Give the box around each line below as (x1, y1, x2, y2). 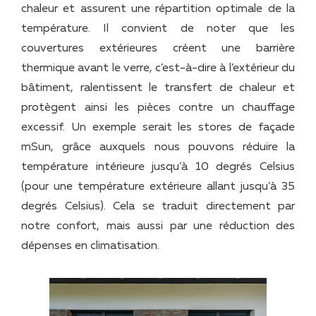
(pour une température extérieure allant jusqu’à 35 (21, 181, 295, 193)
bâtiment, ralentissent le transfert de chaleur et (21, 83, 295, 95)
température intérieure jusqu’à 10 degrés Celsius (21, 162, 295, 174)
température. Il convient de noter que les (21, 23, 295, 35)
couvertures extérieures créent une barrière (21, 43, 295, 55)
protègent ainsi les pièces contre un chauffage (21, 102, 295, 114)
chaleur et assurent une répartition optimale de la (21, 4, 295, 16)
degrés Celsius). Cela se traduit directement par (21, 201, 295, 213)
